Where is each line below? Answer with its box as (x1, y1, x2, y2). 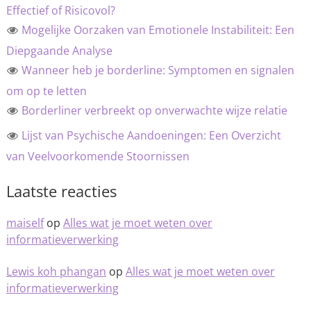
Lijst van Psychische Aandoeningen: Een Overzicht (21, 128, 281, 143)
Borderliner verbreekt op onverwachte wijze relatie (21, 103, 287, 118)
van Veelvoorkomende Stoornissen (6, 149, 190, 164)
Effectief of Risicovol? (6, 3, 115, 18)
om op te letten (6, 83, 87, 99)
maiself (6, 215, 44, 230)
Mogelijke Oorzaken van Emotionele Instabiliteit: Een (21, 22, 294, 37)
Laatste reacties (6, 180, 117, 201)
